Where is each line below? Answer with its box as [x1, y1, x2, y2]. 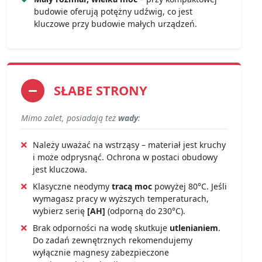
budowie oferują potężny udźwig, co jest [34, 6, 192, 18]
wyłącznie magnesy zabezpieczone [33, 247, 169, 258]
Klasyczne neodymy [33, 181, 112, 192]
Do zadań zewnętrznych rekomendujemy [33, 235, 192, 246]
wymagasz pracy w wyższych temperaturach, [33, 193, 209, 205]
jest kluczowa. [33, 164, 87, 175]
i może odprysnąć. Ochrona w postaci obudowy [33, 151, 218, 163]
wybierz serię [33, 205, 87, 217]
